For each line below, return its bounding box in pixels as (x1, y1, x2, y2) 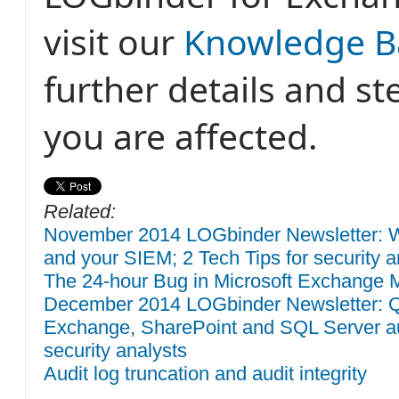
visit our (44, 17, 183, 65)
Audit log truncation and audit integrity (44, 362, 367, 385)
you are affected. (44, 111, 317, 159)
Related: (44, 199, 116, 223)
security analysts (44, 338, 187, 362)
